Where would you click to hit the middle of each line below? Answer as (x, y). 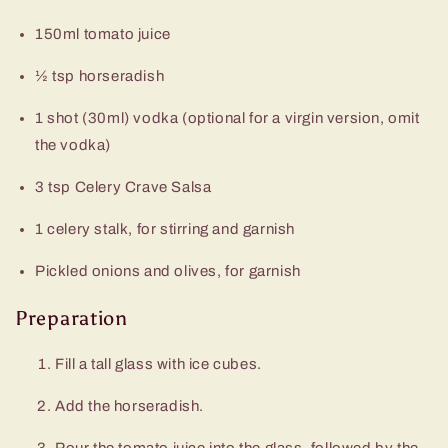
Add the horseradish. (129, 405)
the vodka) (73, 145)
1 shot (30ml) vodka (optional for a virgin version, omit (227, 118)
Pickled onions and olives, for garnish (168, 271)
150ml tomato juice (103, 34)
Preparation (71, 317)
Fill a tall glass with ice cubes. (160, 363)
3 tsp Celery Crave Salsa (123, 187)
